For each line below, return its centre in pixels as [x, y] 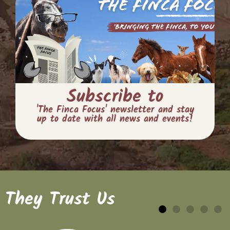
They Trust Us [60, 200]
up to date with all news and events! [115, 119]
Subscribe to [115, 97]
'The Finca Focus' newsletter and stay [115, 110]
